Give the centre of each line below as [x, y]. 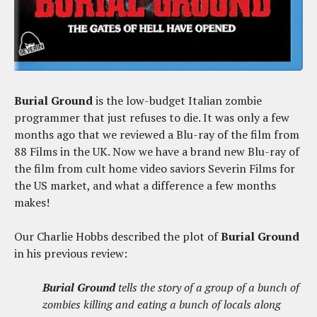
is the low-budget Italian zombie [179, 101]
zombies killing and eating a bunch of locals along [162, 305]
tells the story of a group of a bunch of [207, 288]
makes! [32, 203]
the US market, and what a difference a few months [145, 186]
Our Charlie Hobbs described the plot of [116, 237]
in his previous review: [71, 254]
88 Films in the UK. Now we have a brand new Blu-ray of [157, 152]
